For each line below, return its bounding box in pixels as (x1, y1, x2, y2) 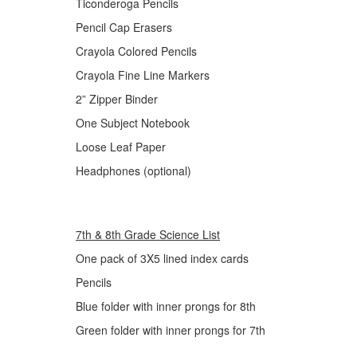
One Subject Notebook (76, 115, 190, 131)
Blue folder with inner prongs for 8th (76, 298, 256, 314)
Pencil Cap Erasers (76, 19, 172, 35)
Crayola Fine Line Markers (76, 67, 210, 83)
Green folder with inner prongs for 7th (76, 322, 265, 338)
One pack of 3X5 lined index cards (76, 250, 249, 266)
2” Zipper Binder (76, 91, 158, 107)
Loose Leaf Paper (76, 139, 166, 155)
